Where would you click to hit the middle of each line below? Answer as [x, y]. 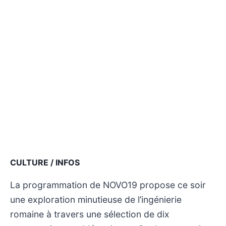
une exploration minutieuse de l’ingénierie [96, 199]
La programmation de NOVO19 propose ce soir [108, 185]
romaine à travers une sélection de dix [90, 214]
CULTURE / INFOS [45, 162]
